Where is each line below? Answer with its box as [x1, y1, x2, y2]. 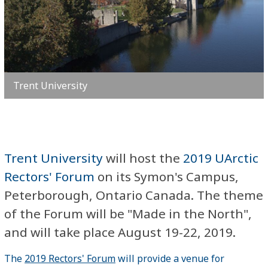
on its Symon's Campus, [95, 167, 239, 185]
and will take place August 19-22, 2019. [4, 223, 236, 240]
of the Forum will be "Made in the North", [4, 205, 252, 222]
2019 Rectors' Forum [25, 251, 115, 265]
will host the [103, 149, 183, 166]
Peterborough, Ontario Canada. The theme [4, 186, 263, 203]
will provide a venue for [115, 251, 224, 265]
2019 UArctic [183, 149, 258, 166]
